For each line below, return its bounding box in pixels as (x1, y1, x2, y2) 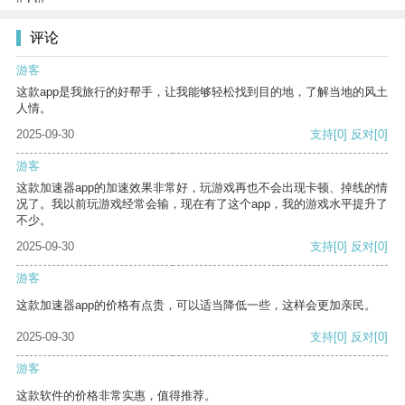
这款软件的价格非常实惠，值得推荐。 (16, 389, 216, 403)
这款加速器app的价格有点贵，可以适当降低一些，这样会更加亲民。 (16, 298, 376, 313)
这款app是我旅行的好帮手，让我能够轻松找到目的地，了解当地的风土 (16, 85, 388, 99)
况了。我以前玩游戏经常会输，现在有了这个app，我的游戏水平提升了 (16, 197, 388, 212)
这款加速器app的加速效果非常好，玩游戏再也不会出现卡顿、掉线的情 (16, 181, 388, 195)
